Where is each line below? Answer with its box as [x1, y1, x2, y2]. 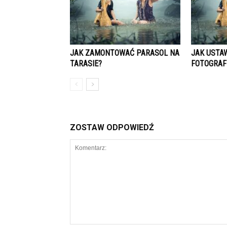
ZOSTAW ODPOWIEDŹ [70, 123, 154, 132]
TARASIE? [70, 59, 102, 68]
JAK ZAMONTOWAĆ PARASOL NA [70, 48, 179, 58]
